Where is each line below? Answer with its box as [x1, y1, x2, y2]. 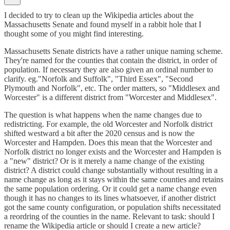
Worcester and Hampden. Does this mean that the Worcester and [4, 138, 212, 147]
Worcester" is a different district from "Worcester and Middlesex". [4, 92, 217, 102]
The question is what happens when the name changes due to [4, 110, 202, 119]
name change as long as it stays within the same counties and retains [4, 175, 223, 184]
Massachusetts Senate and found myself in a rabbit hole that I [4, 20, 201, 29]
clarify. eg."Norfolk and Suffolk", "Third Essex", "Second [4, 74, 193, 83]
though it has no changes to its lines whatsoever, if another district [4, 193, 216, 202]
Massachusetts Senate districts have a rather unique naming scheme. [4, 46, 223, 55]
